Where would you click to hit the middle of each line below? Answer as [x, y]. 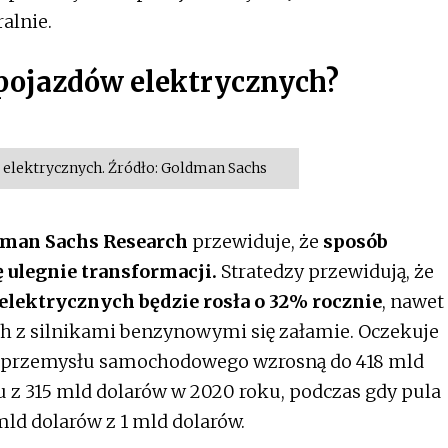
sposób [355, 241]
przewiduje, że [255, 241]
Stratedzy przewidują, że [325, 271]
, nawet [413, 301]
